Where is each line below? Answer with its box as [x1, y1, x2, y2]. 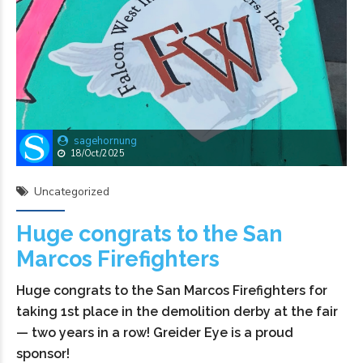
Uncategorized [34, 184, 109, 200]
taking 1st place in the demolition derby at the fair [16, 304, 338, 320]
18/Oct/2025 [70, 147, 125, 160]
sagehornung [74, 134, 137, 149]
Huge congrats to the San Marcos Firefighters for [16, 283, 327, 299]
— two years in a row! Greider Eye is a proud [16, 325, 293, 341]
